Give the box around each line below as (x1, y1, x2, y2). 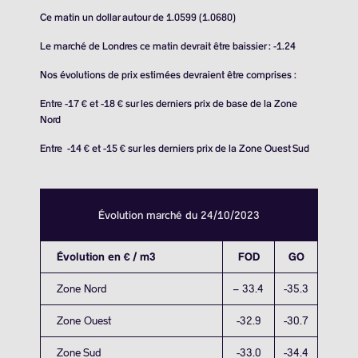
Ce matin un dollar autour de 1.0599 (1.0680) (40, 11, 236, 24)
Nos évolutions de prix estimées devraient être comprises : (40, 69, 296, 82)
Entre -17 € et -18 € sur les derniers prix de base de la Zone (40, 97, 297, 110)
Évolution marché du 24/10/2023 (98, 209, 260, 222)
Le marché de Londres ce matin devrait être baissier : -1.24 (40, 40, 296, 53)
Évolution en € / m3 (57, 250, 156, 264)
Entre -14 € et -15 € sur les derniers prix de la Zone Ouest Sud (40, 142, 309, 155)
